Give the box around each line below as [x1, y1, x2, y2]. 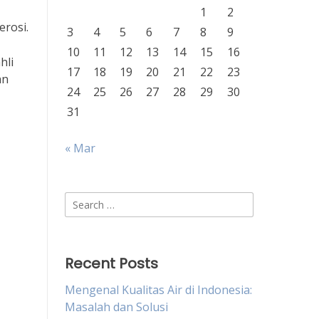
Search [64, 192, 100, 208]
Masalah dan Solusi [65, 299, 168, 315]
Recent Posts [65, 253, 158, 273]
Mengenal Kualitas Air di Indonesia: [65, 282, 252, 298]
